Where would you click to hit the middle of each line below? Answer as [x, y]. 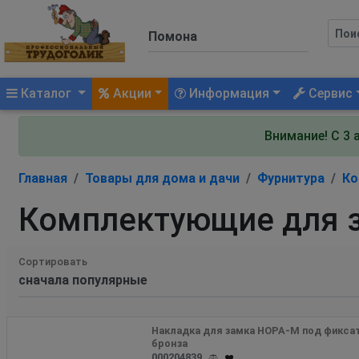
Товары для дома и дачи [162, 178]
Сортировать [53, 261]
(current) [100, 92]
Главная [43, 178]
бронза [170, 343]
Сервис [329, 93]
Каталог [46, 93]
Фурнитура [291, 178]
